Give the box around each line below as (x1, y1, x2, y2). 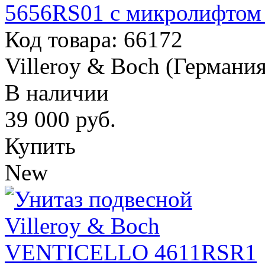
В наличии (5, 80, 109, 105)
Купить (5, 133, 76, 159)
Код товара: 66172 (5, 27, 183, 52)
